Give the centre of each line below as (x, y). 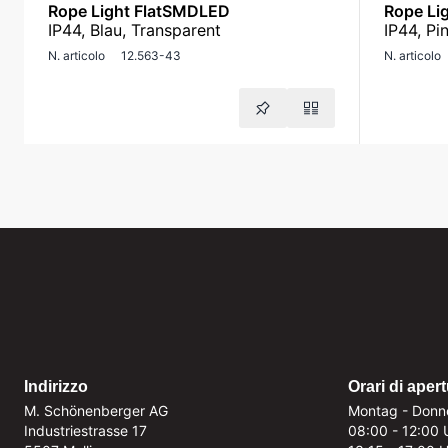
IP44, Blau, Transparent (134, 30)
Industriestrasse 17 (85, 430)
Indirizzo (56, 386)
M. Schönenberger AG (96, 410)
